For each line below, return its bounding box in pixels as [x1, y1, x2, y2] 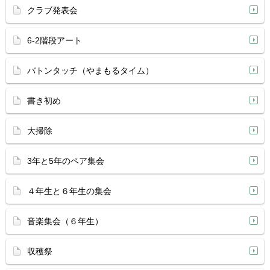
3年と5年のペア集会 [27, 156, 104, 166]
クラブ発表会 [27, 5, 78, 15]
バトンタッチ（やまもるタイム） [27, 66, 154, 75]
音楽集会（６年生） [27, 216, 103, 226]
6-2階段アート [27, 36, 82, 45]
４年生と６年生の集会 [27, 186, 111, 196]
